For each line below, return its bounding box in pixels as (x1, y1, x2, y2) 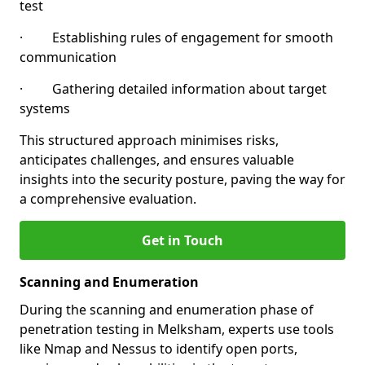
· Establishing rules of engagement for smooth (20, 29, 333, 46)
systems (20, 99, 70, 117)
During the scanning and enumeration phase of (20, 301, 314, 319)
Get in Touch (142, 231, 223, 249)
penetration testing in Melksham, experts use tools (20, 320, 334, 338)
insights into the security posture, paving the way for (20, 170, 345, 188)
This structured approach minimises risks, (20, 131, 279, 149)
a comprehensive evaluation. (20, 190, 196, 208)
